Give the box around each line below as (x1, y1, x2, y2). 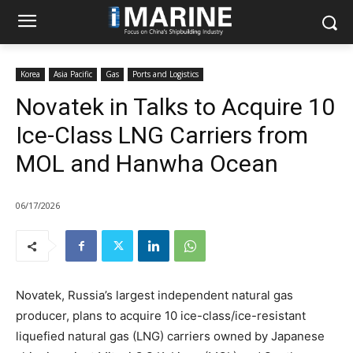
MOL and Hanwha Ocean (16, 150, 278, 177)
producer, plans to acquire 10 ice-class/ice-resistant (16, 308, 306, 324)
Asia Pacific (54, 69, 92, 80)
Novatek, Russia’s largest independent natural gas (16, 288, 293, 303)
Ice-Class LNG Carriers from (16, 121, 308, 149)
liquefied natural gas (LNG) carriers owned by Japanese (16, 329, 325, 344)
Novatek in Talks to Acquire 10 (16, 93, 335, 121)
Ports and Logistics (132, 69, 199, 80)
